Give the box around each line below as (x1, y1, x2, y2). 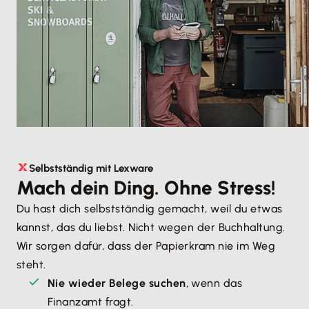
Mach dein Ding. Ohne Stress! (17, 175, 276, 199)
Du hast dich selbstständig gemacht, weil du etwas (17, 201, 283, 215)
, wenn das (186, 276, 243, 290)
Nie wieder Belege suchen (48, 276, 186, 290)
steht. (17, 257, 46, 271)
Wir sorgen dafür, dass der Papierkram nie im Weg (17, 239, 276, 252)
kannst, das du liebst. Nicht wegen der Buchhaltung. (17, 220, 286, 234)
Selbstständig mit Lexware (29, 161, 153, 175)
